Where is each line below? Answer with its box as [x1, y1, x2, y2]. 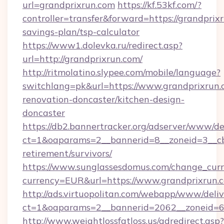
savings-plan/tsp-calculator [22, 26, 139, 37]
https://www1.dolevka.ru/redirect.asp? [22, 39, 182, 51]
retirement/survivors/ [22, 147, 112, 159]
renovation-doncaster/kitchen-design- [22, 93, 184, 105]
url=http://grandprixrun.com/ [22, 53, 142, 64]
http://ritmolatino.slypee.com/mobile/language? [22, 66, 220, 78]
